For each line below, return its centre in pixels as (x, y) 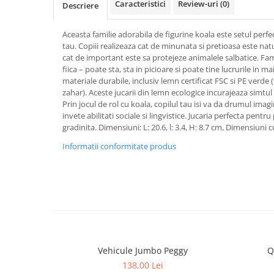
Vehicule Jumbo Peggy (143, 250)
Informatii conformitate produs (119, 146)
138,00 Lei (143, 265)
